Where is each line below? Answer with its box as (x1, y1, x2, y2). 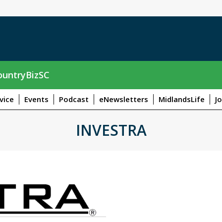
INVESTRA (75, 119, 147, 140)
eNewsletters (99, 94, 148, 104)
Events (24, 94, 49, 104)
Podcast (59, 94, 89, 104)
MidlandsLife (159, 94, 205, 104)
